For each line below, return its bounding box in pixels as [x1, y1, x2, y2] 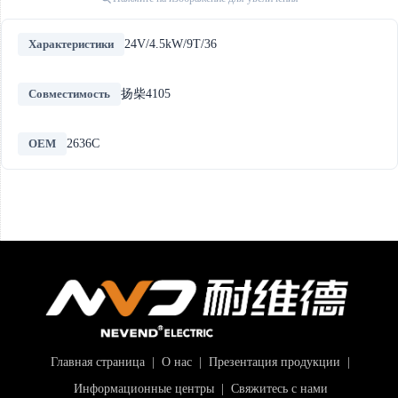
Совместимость [28, 87, 110, 100]
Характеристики [28, 37, 114, 51]
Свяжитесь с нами [227, 381, 328, 395]
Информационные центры [69, 381, 214, 395]
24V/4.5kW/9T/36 [124, 37, 217, 51]
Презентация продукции [205, 354, 341, 369]
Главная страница [47, 354, 146, 369]
